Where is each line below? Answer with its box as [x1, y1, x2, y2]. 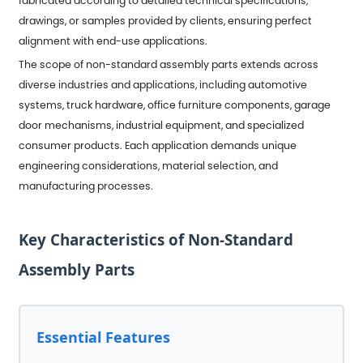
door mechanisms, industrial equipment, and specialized [19, 117, 305, 132]
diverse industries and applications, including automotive [19, 77, 308, 92]
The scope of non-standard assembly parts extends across [19, 57, 319, 71]
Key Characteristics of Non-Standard [19, 228, 294, 250]
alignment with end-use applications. [19, 33, 208, 48]
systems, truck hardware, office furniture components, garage [19, 97, 331, 112]
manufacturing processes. [19, 178, 154, 193]
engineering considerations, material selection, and [19, 158, 279, 173]
